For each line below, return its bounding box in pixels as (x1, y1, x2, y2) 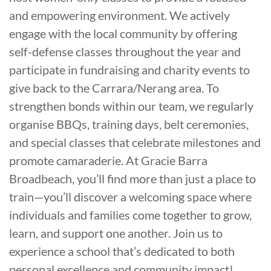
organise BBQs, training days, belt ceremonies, (9, 117, 249, 131)
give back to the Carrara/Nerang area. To (9, 80, 219, 95)
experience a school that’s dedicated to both (9, 244, 235, 258)
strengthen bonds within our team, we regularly (9, 99, 253, 113)
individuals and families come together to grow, (9, 207, 252, 222)
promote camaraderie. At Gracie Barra (9, 153, 207, 168)
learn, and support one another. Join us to (9, 226, 223, 240)
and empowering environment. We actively (9, 8, 230, 22)
